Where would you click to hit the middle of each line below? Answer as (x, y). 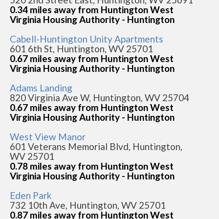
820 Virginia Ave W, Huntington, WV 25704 (99, 98)
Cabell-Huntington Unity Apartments (87, 39)
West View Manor (48, 137)
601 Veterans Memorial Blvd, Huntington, (96, 146)
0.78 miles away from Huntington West (92, 166)
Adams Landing (41, 88)
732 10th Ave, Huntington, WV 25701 (88, 205)
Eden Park (31, 195)
